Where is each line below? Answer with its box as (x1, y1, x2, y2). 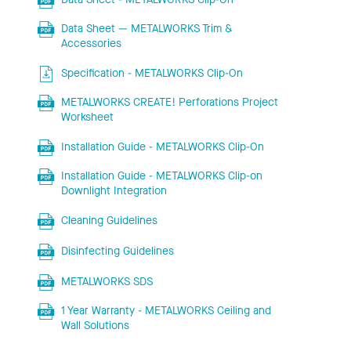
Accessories (60, 36, 121, 52)
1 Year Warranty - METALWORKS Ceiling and (60, 303, 271, 319)
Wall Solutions (60, 318, 129, 334)
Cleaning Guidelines (60, 213, 157, 229)
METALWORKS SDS (60, 274, 153, 290)
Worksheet (60, 110, 114, 125)
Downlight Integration (60, 183, 167, 199)
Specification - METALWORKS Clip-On (60, 66, 243, 81)
